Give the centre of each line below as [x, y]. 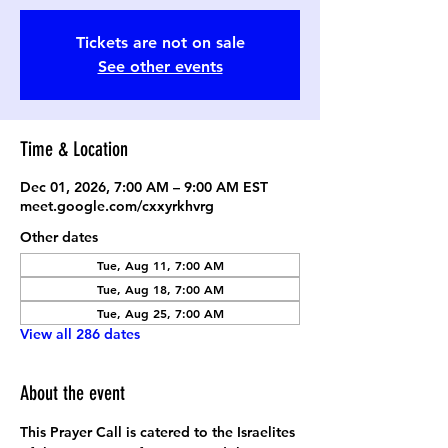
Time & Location [74, 149]
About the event [72, 393]
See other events [160, 66]
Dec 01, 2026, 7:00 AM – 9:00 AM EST [144, 187]
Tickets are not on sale [160, 42]
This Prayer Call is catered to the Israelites [159, 432]
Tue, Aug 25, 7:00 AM [160, 313]
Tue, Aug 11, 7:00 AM [160, 265]
